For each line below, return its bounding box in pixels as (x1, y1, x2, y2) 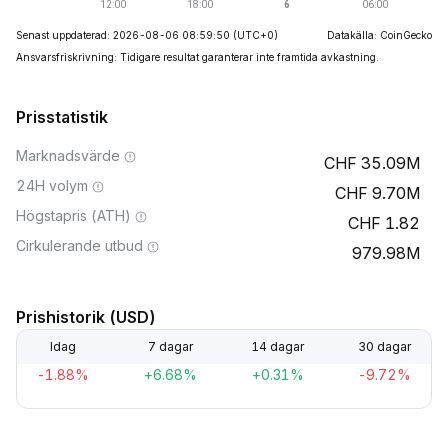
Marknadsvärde (16, 147, 120, 164)
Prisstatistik (16, 107, 108, 127)
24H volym (16, 177, 88, 194)
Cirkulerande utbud (16, 237, 143, 254)
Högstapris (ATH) (16, 207, 131, 224)
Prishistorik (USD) (16, 307, 156, 327)
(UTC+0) (233, 29, 278, 41)
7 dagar (147, 339, 193, 354)
